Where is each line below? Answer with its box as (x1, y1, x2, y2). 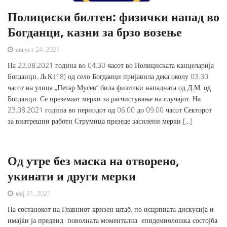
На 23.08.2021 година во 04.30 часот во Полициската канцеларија (8, 60, 214, 70)
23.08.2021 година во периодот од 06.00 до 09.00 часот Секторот (8, 105, 212, 115)
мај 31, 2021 (14, 188, 51, 198)
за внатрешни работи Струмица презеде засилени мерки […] (8, 116, 192, 126)
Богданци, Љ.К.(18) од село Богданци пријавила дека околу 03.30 (8, 71, 208, 82)
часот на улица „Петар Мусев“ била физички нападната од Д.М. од (8, 83, 211, 93)
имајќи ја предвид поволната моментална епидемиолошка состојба (8, 215, 217, 225)
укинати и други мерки (8, 167, 136, 184)
